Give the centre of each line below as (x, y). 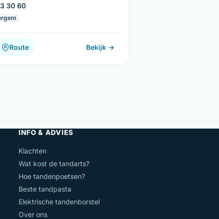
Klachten (32, 151)
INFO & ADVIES (46, 132)
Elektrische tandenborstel (59, 202)
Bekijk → (100, 47)
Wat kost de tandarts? (54, 164)
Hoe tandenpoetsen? (52, 176)
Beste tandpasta (45, 189)
